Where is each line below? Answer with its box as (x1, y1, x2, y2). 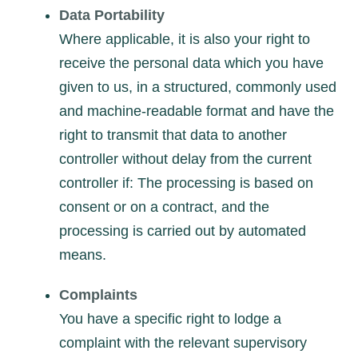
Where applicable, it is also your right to (59, 30, 310, 47)
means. (59, 246, 106, 263)
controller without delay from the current (59, 150, 312, 167)
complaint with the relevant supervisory (59, 334, 307, 351)
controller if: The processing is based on (59, 174, 313, 191)
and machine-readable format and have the (59, 102, 334, 119)
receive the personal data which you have (59, 54, 324, 71)
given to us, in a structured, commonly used (59, 78, 336, 95)
